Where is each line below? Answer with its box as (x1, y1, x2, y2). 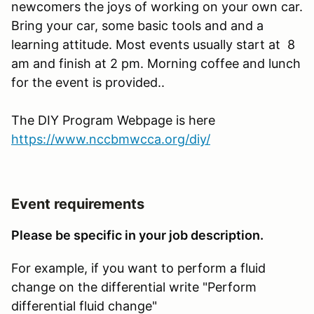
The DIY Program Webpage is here (11, 112, 215, 128)
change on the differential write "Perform (11, 279, 257, 294)
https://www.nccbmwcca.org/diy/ (11, 131, 210, 146)
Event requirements (11, 195, 144, 212)
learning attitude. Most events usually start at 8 (11, 36, 295, 52)
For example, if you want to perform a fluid (11, 260, 266, 275)
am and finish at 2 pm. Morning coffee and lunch (11, 55, 301, 71)
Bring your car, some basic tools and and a (11, 18, 264, 33)
